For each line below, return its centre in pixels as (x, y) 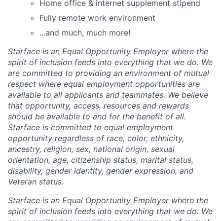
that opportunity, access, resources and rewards (98, 105)
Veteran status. (36, 181)
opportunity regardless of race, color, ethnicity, (96, 138)
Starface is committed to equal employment (91, 127)
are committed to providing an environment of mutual (109, 73)
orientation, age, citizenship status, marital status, (101, 160)
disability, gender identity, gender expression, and (101, 170)
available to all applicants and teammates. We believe (108, 94)
